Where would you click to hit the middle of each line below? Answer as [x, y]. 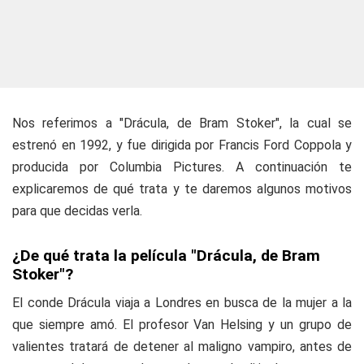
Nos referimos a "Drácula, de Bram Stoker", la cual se [182, 123]
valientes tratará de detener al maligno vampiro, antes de [182, 347]
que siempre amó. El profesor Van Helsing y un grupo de [182, 325]
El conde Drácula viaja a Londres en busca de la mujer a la [182, 303]
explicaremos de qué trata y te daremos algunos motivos [182, 189]
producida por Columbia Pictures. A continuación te [182, 167]
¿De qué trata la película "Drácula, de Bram [166, 256]
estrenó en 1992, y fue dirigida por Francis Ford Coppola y [182, 145]
